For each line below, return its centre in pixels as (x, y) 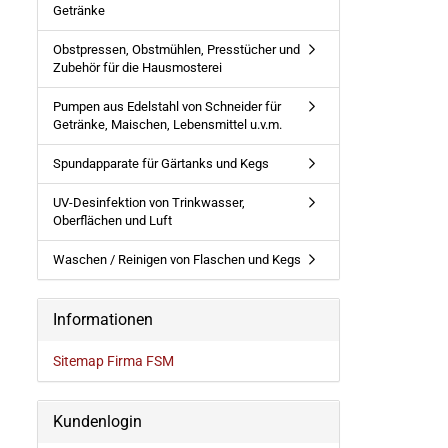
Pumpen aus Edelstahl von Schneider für (167, 106)
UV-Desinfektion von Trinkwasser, (149, 202)
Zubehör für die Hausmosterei (137, 67)
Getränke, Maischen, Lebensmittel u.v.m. (167, 124)
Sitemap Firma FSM (113, 361)
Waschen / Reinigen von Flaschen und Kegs (177, 259)
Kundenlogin (97, 421)
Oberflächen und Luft (112, 220)
